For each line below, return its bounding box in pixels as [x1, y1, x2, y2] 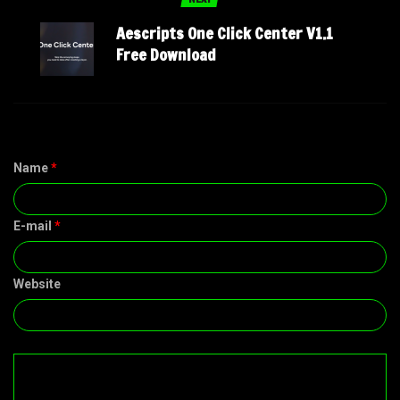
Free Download [116, 43, 216, 67]
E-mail [13, 219, 54, 234]
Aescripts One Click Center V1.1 [116, 21, 333, 46]
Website [13, 277, 61, 292]
